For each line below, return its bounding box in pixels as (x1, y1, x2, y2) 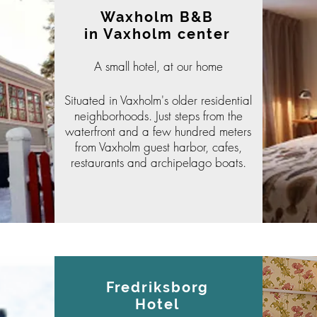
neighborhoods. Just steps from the (74, 108, 243, 124)
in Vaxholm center (83, 25, 231, 42)
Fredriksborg (105, 279, 209, 296)
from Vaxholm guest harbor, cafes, (74, 139, 242, 155)
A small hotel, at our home (93, 58, 223, 74)
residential (201, 92, 252, 108)
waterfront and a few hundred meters (65, 123, 251, 139)
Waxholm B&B (100, 8, 214, 25)
